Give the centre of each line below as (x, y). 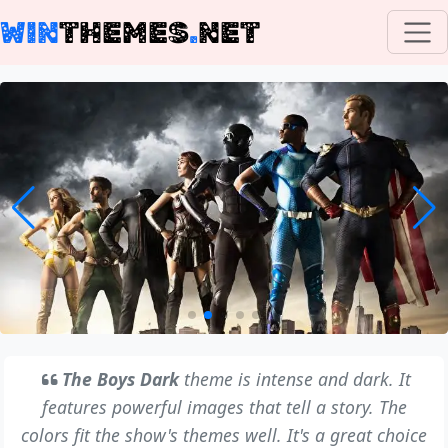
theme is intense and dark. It (294, 378)
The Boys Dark (120, 378)
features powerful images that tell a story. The (224, 406)
